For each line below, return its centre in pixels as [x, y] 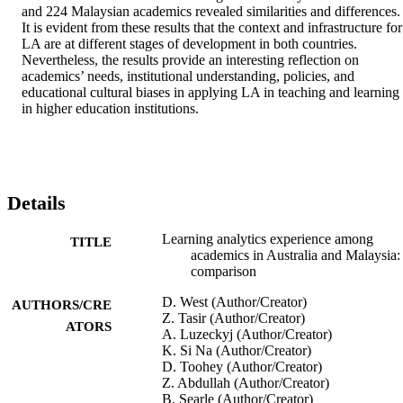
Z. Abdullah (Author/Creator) [246, 383]
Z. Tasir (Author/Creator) [233, 318]
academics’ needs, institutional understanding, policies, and [188, 76]
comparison [224, 272]
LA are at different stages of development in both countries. [189, 43]
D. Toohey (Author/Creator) [242, 367]
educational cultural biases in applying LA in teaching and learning [210, 92]
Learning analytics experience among [268, 239]
